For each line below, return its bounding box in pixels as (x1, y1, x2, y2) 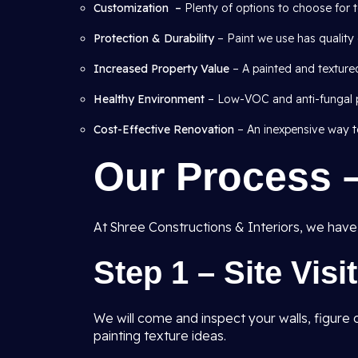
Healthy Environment (93, 92, 205, 106)
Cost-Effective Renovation (93, 122, 234, 137)
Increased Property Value (93, 62, 229, 76)
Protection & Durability (93, 31, 214, 46)
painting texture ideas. (93, 328, 226, 344)
